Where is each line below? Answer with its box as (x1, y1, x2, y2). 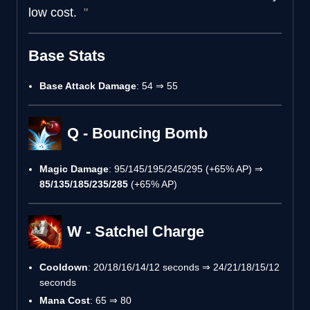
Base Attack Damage (39, 80, 136, 91)
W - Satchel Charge (67, 222, 204, 240)
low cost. (28, 5, 80, 19)
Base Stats (28, 46, 105, 64)
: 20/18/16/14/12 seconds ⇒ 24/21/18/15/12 (88, 261, 280, 273)
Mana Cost (39, 294, 90, 306)
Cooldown (39, 261, 88, 273)
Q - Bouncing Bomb (67, 124, 208, 142)
